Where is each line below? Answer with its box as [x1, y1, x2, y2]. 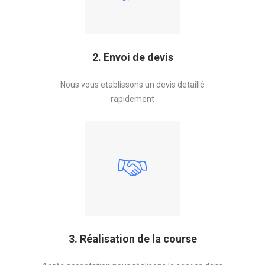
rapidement [111, 94, 154, 104]
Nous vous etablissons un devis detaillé [60, 80, 205, 89]
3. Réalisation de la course [68, 232, 197, 245]
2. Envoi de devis [92, 51, 173, 63]
